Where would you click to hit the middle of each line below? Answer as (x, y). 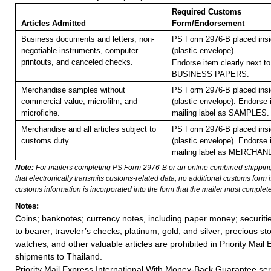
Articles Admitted (53, 24)
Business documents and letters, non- (87, 39)
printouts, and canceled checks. (77, 62)
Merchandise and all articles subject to (88, 129)
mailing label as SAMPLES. (220, 113)
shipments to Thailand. (59, 256)
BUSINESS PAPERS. (210, 74)
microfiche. (40, 113)
